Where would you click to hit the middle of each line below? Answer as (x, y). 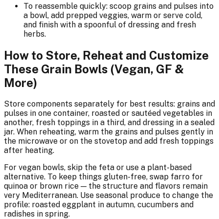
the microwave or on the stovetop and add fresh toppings (109, 141)
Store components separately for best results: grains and (109, 104)
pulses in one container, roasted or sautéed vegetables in (108, 113)
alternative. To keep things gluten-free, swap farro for (103, 177)
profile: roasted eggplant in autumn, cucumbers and (99, 205)
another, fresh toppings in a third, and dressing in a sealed (109, 123)
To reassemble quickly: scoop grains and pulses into (119, 6)
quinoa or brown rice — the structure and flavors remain (106, 186)
